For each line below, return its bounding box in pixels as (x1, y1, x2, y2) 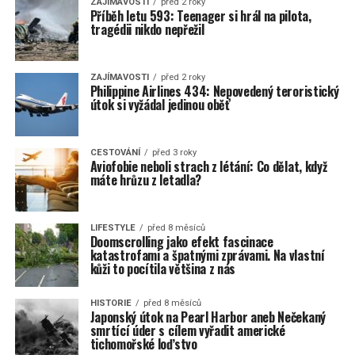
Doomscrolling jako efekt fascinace (90, 232, 273, 251)
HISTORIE (90, 298, 132, 308)
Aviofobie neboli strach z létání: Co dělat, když (90, 157, 327, 176)
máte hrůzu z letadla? (90, 170, 201, 189)
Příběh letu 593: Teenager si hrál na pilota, (90, 6, 311, 25)
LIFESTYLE (90, 223, 136, 233)
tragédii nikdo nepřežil (90, 20, 204, 39)
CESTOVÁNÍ (90, 147, 140, 158)
